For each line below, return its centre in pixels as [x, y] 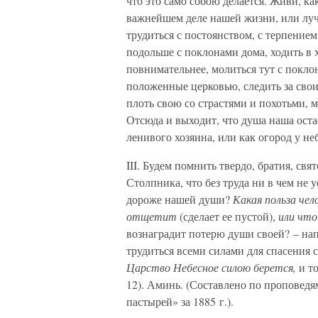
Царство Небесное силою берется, [211, 267]
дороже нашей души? [180, 199]
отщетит [152, 216]
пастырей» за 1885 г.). [180, 301]
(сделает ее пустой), [227, 216]
